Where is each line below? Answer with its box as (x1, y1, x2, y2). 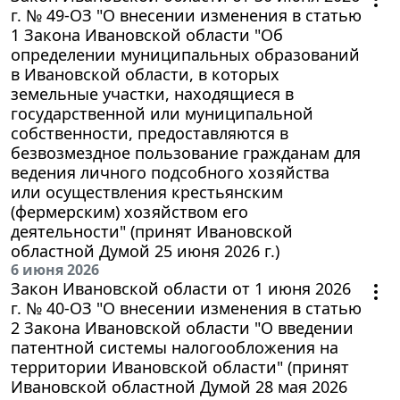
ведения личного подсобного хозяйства (11, 162, 329, 184)
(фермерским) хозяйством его (11, 201, 248, 223)
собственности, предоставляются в (11, 122, 288, 145)
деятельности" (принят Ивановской (11, 221, 293, 243)
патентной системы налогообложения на (11, 337, 338, 359)
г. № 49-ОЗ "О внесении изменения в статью (11, 4, 362, 27)
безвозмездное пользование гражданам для (11, 142, 361, 164)
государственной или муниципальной (11, 103, 313, 125)
